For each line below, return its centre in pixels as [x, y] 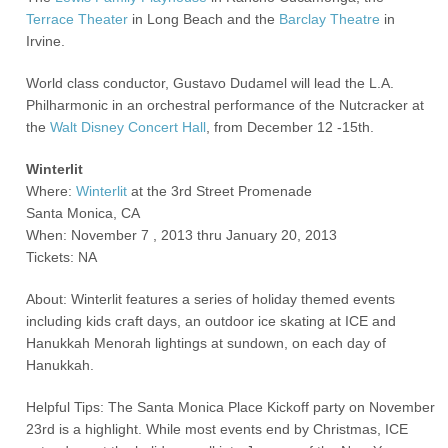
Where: [51, 191]
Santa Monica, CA [83, 213]
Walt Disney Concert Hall [128, 127]
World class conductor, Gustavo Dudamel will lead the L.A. [210, 83]
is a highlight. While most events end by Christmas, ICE [232, 429]
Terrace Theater [77, 19]
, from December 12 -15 [282, 127]
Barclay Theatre [330, 19]
